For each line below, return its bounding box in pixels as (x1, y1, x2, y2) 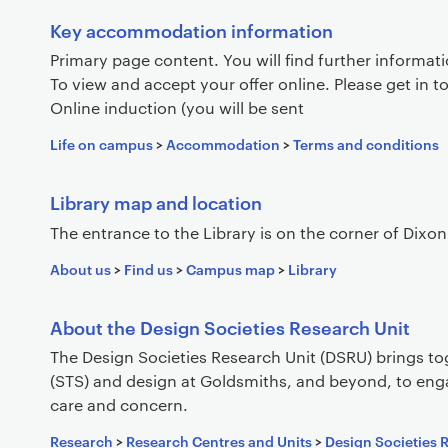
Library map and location (50, 189, 262, 214)
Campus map (186, 258, 275, 278)
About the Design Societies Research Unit (50, 313, 410, 339)
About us (50, 258, 111, 278)
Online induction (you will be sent (50, 97, 304, 118)
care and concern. (50, 394, 188, 415)
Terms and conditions (293, 134, 439, 153)
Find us (124, 258, 173, 278)
